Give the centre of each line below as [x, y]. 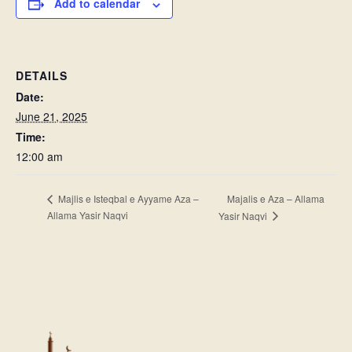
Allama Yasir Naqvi [88, 214]
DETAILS [42, 76]
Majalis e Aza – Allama [275, 198]
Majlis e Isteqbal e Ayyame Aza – [127, 199]
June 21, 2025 [51, 117]
